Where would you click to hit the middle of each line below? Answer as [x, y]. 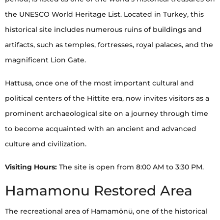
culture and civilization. [46, 144]
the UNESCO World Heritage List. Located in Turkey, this [104, 14]
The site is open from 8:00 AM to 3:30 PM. [130, 167]
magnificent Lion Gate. [45, 60]
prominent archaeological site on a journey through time [107, 114]
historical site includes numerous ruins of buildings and [103, 30]
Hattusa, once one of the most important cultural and [99, 83]
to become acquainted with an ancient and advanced [101, 129]
